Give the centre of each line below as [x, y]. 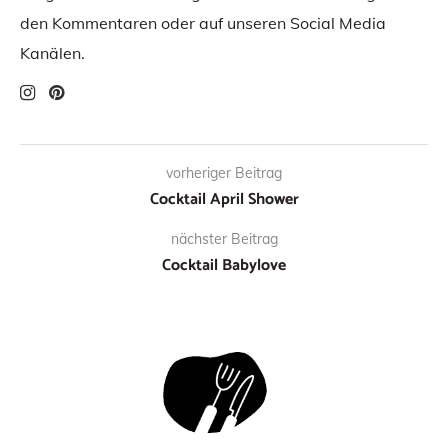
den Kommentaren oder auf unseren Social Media [203, 23]
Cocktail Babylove [224, 266]
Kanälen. [52, 53]
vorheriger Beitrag [224, 173]
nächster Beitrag [224, 239]
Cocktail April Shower [224, 200]
